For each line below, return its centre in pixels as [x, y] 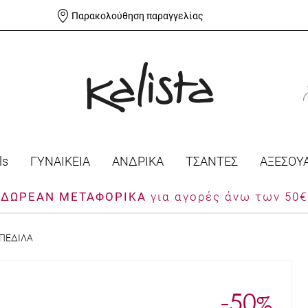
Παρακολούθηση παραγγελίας [137, 16]
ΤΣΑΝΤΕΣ [211, 162]
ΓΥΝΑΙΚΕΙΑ [60, 162]
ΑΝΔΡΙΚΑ [137, 162]
